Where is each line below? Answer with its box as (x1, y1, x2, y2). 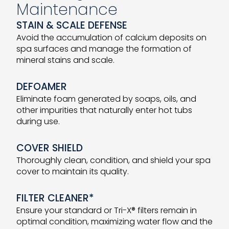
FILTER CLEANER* (16, 191, 94, 205)
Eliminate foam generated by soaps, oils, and (16, 93, 196, 105)
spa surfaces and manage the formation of (16, 43, 192, 55)
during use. (16, 116, 60, 127)
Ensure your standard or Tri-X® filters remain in (16, 204, 197, 216)
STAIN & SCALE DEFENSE (16, 18, 127, 32)
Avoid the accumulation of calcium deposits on (16, 32, 207, 43)
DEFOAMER (16, 80, 67, 94)
